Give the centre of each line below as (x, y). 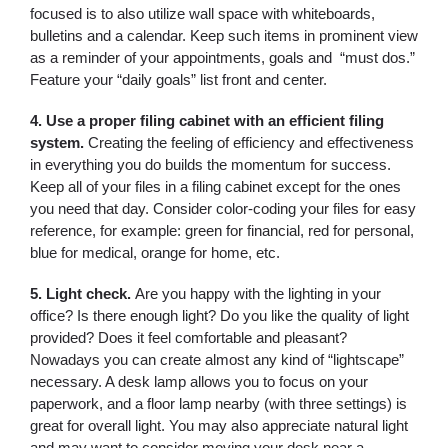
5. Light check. (82, 293)
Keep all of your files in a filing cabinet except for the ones (215, 186)
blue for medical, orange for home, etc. (155, 252)
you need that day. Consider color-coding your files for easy (223, 208)
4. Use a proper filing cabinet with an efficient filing (207, 120)
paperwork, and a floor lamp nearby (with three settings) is (218, 403)
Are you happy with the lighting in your (258, 293)
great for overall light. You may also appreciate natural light (219, 425)
